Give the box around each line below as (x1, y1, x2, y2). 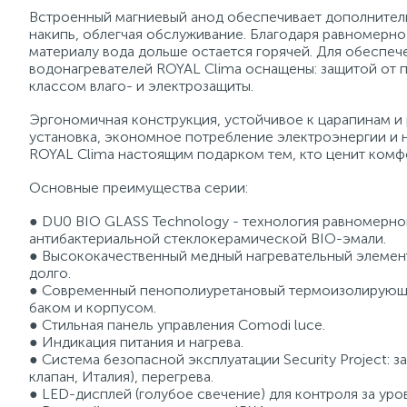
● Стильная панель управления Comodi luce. (29, 316, 325, 333)
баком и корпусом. (29, 299, 156, 316)
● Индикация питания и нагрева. (29, 333, 243, 351)
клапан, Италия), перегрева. (29, 368, 213, 385)
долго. (29, 264, 71, 282)
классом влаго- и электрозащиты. (29, 77, 253, 94)
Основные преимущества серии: (29, 179, 248, 196)
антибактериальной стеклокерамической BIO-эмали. (29, 230, 386, 247)
